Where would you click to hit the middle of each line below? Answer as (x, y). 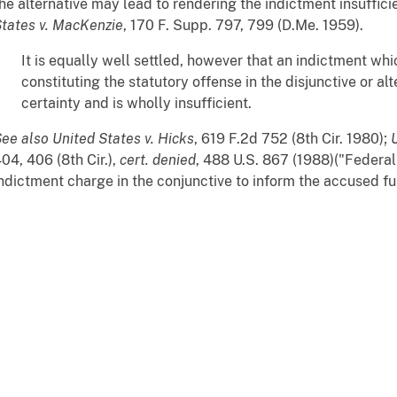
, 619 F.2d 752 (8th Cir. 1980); (292, 138)
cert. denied (158, 160)
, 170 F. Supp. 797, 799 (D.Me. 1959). (243, 25)
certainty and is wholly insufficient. (136, 103)
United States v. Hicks (123, 138)
